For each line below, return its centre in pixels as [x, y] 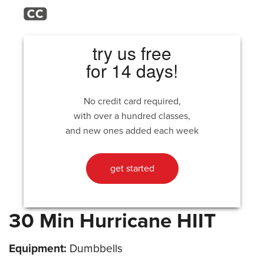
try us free [132, 52]
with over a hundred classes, [132, 116]
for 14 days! [132, 70]
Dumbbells [95, 248]
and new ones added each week [132, 131]
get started [132, 168]
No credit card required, [132, 101]
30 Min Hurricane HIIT [112, 221]
